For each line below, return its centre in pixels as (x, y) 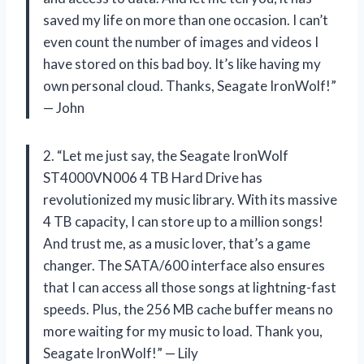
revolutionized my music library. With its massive (190, 199)
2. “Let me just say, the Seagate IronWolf (166, 155)
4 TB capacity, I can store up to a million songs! (183, 221)
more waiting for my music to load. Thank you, (183, 331)
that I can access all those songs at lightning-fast (190, 287)
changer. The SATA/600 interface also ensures (184, 265)
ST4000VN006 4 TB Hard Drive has (153, 177)
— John (64, 107)
